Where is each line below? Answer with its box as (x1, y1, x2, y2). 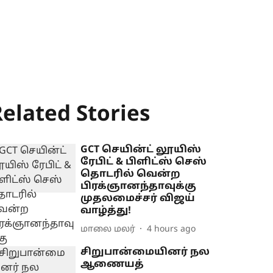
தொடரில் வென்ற (80, 168, 181, 180)
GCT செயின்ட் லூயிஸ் (80, 144, 202, 156)
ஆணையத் (80, 258, 144, 271)
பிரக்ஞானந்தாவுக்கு (80, 180, 197, 193)
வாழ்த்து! (80, 205, 132, 217)
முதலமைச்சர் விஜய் (80, 193, 196, 205)
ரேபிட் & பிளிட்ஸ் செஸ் (80, 156, 207, 168)
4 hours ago (147, 224, 196, 235)
